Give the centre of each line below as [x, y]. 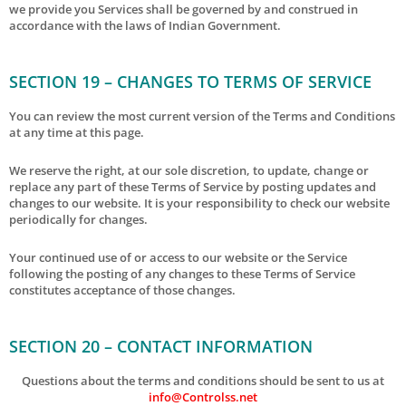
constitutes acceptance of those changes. [122, 290]
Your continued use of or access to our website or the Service [178, 257]
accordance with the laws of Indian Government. [145, 25]
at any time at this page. [77, 132]
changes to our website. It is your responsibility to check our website [199, 203]
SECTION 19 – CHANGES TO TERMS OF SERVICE [190, 81]
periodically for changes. [78, 219]
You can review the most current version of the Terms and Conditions [202, 116]
